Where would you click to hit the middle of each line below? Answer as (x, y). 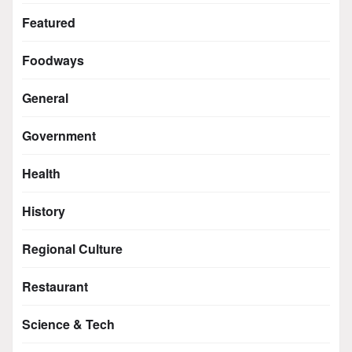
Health (41, 173)
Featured (49, 22)
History (44, 211)
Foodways (53, 60)
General (45, 97)
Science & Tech (68, 324)
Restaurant (55, 286)
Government (59, 135)
